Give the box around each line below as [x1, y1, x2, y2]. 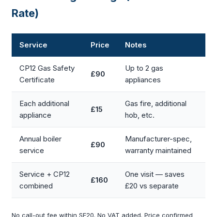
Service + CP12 [19, 170, 70, 179]
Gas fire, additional [125, 99, 186, 108]
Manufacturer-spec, [125, 134, 192, 143]
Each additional [19, 99, 69, 108]
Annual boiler [19, 134, 62, 143]
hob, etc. [125, 110, 155, 120]
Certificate [19, 75, 55, 84]
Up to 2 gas [125, 63, 163, 73]
